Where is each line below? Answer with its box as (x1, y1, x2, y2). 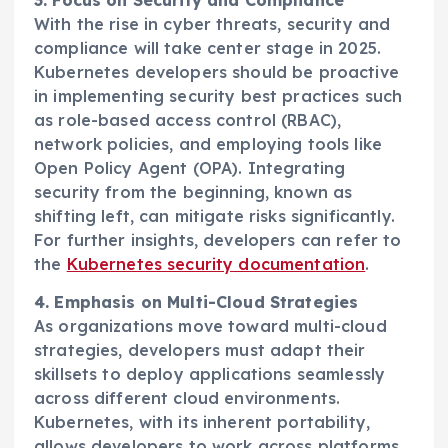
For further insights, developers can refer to (34, 230, 402, 251)
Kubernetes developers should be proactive (34, 62, 399, 83)
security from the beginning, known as (34, 182, 353, 203)
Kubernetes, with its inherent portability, (34, 412, 370, 433)
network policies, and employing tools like (34, 134, 382, 155)
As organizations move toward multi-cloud (34, 316, 387, 337)
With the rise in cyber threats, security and (34, 14, 391, 35)
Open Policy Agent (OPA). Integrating (34, 158, 346, 179)
